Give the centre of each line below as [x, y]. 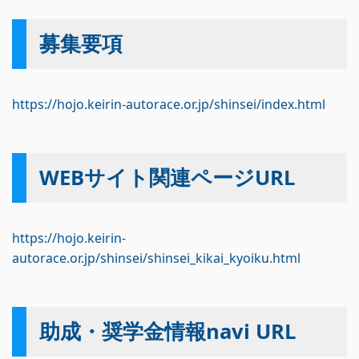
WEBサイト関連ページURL [167, 177]
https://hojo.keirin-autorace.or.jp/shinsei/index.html [169, 104]
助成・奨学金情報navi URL [167, 331]
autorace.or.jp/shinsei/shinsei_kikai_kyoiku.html [156, 258]
